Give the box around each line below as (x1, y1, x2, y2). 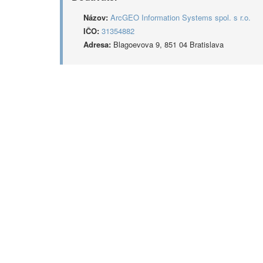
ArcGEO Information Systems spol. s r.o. (110, 12, 251, 23)
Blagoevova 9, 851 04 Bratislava (111, 39, 224, 50)
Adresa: (83, 39, 111, 50)
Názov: (83, 12, 108, 23)
